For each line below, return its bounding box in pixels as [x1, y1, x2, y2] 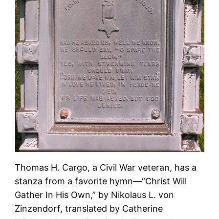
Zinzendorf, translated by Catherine [15, 203, 163, 214]
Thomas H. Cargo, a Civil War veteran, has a [15, 162, 197, 173]
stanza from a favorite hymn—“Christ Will [15, 175, 187, 186]
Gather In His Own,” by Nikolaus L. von [15, 189, 175, 200]
